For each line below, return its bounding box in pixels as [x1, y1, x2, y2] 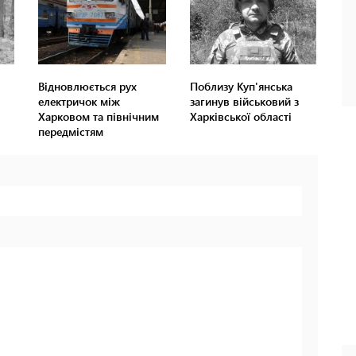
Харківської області [189, 109, 292, 125]
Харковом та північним [38, 109, 160, 125]
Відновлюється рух [38, 79, 137, 95]
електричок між [38, 94, 121, 110]
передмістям [38, 124, 104, 140]
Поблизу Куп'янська [189, 79, 292, 95]
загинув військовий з [189, 94, 299, 110]
